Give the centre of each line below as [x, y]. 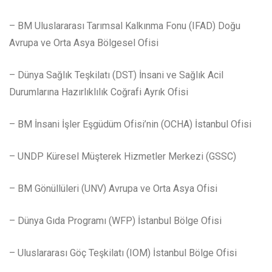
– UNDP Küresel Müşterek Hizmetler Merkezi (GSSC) [123, 157]
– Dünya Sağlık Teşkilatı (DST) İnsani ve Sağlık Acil [116, 75]
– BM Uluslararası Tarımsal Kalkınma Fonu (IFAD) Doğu [125, 26]
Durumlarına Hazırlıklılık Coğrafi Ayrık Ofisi [99, 92]
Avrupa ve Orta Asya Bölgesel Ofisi [84, 43]
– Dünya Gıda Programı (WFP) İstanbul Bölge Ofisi [115, 221]
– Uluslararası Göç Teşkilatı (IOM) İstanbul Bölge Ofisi [123, 253]
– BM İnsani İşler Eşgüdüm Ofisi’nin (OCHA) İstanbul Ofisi [130, 124]
